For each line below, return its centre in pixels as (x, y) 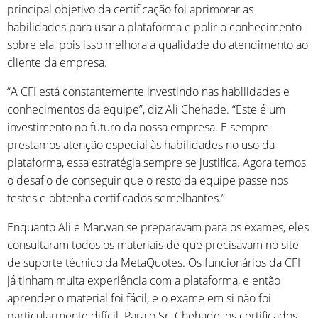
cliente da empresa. (57, 62)
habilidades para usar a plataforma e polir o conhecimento (154, 27)
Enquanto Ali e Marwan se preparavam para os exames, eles (158, 227)
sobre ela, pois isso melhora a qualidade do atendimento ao (158, 44)
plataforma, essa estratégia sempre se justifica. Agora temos (157, 162)
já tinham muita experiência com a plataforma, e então (144, 280)
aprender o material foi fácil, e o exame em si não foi (139, 298)
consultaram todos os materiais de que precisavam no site (153, 245)
